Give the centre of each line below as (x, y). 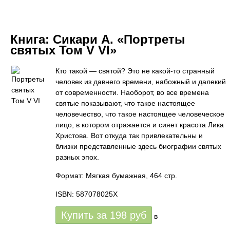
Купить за (85, 215)
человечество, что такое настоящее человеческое (140, 114)
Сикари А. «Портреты (119, 39)
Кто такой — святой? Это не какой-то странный (135, 71)
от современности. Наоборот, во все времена (132, 92)
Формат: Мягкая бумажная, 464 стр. (116, 176)
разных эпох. (77, 157)
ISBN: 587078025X (87, 194)
